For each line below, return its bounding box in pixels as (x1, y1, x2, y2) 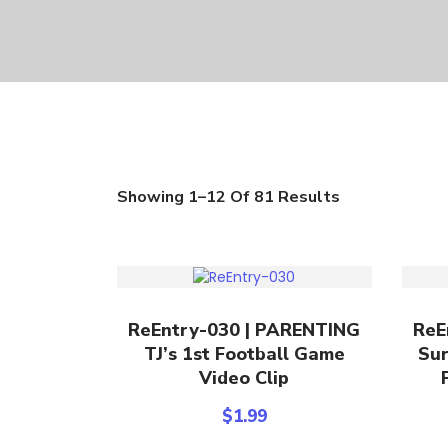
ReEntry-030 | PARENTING (128, 317, 361, 342)
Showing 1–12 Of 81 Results (117, 186, 340, 208)
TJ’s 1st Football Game (143, 341, 345, 366)
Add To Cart (200, 316, 288, 336)
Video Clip (199, 365, 290, 390)
